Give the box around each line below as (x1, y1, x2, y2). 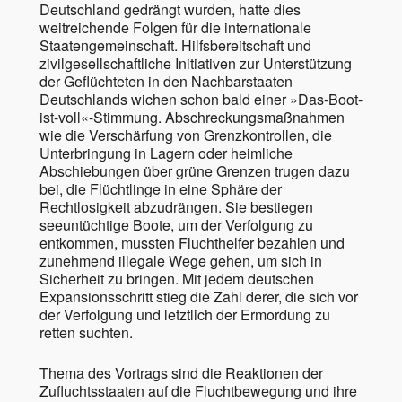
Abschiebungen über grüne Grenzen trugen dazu (39, 161, 350, 181)
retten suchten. (39, 322, 133, 343)
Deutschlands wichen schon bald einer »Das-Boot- (39, 89, 363, 109)
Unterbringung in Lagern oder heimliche (39, 143, 293, 163)
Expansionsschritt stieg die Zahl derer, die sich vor (39, 286, 358, 307)
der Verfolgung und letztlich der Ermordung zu (39, 304, 330, 325)
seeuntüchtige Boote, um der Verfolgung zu (39, 214, 313, 235)
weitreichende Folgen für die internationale (39, 17, 311, 38)
